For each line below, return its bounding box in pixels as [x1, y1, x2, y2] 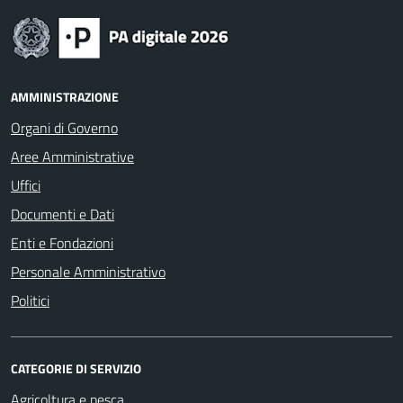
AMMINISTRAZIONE [11, 87, 119, 106]
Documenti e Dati [11, 203, 114, 225]
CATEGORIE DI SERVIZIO [11, 359, 141, 378]
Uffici [11, 175, 40, 196]
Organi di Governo [11, 117, 118, 139]
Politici [11, 290, 49, 311]
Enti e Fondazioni [11, 232, 113, 254]
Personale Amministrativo [11, 261, 166, 282]
